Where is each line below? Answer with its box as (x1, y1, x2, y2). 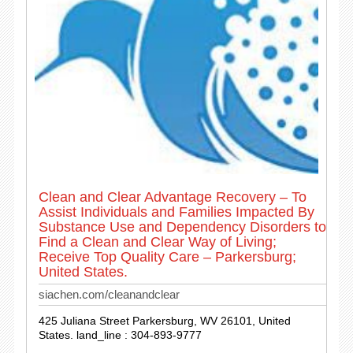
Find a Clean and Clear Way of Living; (38, 234, 277, 250)
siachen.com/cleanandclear (38, 288, 180, 301)
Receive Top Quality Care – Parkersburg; (38, 249, 296, 265)
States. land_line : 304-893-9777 (38, 329, 202, 341)
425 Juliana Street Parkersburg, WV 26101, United (38, 314, 291, 327)
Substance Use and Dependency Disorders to (38, 219, 326, 235)
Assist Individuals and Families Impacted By (38, 204, 314, 220)
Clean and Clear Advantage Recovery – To (38, 189, 307, 205)
